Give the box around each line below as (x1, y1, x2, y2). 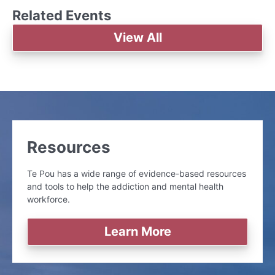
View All (113, 29, 162, 45)
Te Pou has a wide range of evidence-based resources (27, 168, 246, 179)
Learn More (104, 223, 171, 239)
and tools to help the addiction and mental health (27, 180, 223, 192)
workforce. (27, 193, 70, 204)
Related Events (12, 7, 111, 23)
